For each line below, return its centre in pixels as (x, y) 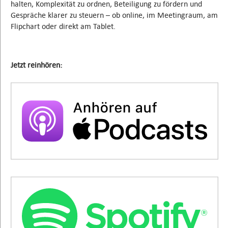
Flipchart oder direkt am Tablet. (63, 26)
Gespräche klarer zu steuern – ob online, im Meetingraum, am (114, 15)
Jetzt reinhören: (36, 65)
